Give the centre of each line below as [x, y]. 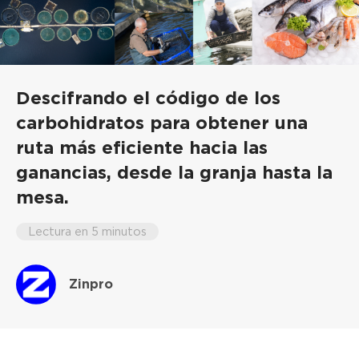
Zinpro [91, 284]
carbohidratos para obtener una [162, 123]
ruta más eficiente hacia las [142, 147]
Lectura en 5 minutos [87, 232]
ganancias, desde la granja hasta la [174, 172]
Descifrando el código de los [148, 98]
